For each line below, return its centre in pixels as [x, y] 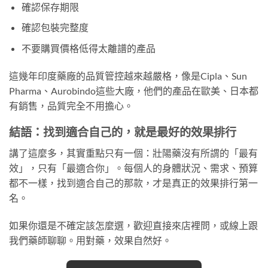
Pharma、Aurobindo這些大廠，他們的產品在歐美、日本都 [134, 90]
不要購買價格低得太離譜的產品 [88, 48]
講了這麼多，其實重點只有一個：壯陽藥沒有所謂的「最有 [133, 153]
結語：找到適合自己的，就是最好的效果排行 [123, 132]
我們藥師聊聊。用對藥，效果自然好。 [90, 240]
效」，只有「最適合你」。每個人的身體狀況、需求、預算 [133, 167]
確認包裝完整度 [55, 28]
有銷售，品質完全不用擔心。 [71, 105]
